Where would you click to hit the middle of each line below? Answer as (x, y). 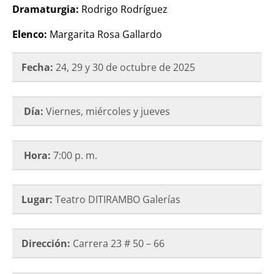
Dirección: (47, 243)
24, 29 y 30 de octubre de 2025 (124, 67)
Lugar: (37, 199)
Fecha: (37, 67)
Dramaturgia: (47, 9)
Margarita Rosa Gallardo (106, 34)
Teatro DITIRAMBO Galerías (117, 199)
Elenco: (31, 34)
